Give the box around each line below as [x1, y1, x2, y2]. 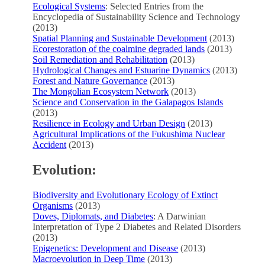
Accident [33, 139, 67, 150]
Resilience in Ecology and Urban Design [33, 118, 186, 128]
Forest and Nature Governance [33, 75, 148, 86]
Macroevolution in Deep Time [33, 253, 146, 264]
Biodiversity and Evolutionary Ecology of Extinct [33, 189, 218, 200]
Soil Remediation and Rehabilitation [33, 54, 168, 64]
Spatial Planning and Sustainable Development [33, 33, 208, 43]
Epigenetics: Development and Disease [33, 243, 179, 253]
